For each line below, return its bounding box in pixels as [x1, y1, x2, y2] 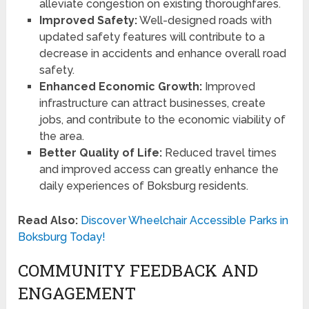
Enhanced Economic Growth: [39, 80, 202, 94]
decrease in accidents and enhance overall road [39, 47, 286, 61]
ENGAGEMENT [18, 281, 137, 304]
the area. [39, 130, 84, 143]
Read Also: [18, 213, 79, 227]
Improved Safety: [39, 14, 137, 28]
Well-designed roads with [137, 14, 272, 28]
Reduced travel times [161, 146, 277, 160]
